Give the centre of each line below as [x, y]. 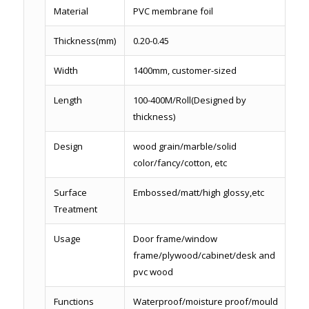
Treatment [75, 209]
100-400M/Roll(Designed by [189, 100]
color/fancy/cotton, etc [180, 163]
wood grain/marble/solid [185, 147]
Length [68, 100]
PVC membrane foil [173, 11]
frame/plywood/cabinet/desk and [204, 256]
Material [71, 11]
